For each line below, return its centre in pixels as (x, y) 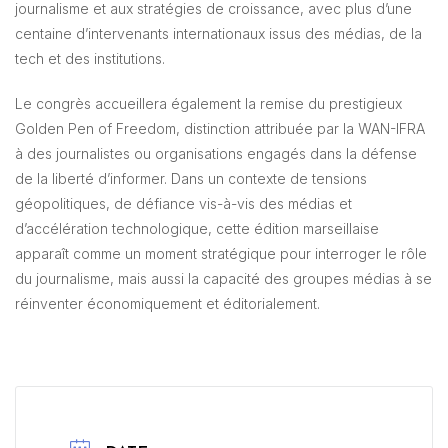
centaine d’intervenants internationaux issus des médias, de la (218, 33)
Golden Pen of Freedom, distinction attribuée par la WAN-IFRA (219, 128)
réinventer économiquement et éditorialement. (167, 303)
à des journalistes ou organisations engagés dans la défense (215, 153)
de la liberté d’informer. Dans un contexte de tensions (190, 178)
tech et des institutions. (89, 58)
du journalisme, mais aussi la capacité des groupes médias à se (223, 278)
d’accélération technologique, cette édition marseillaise (196, 228)
